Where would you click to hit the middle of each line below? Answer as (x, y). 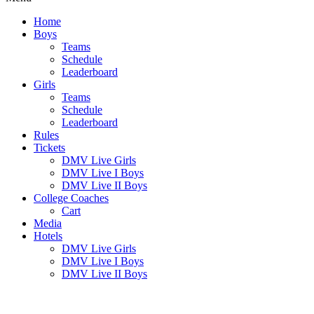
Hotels (48, 236)
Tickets (49, 148)
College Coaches (71, 198)
